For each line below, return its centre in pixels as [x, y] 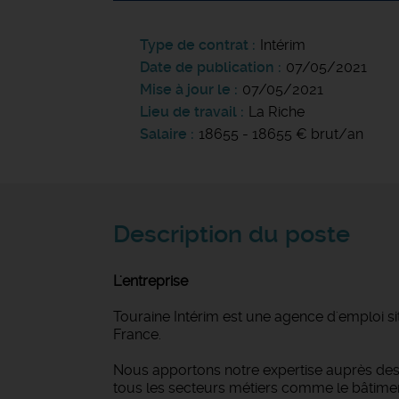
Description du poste [232, 234]
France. [137, 334]
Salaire [163, 134]
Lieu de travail [188, 112]
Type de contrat [194, 45]
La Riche [277, 112]
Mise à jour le [185, 90]
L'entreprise [151, 281]
